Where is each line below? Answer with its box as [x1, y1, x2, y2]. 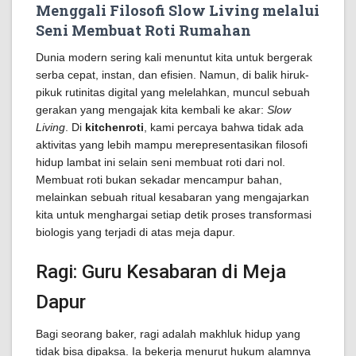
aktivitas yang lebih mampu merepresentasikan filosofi [36, 138, 308, 151]
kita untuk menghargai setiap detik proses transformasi [36, 208, 311, 221]
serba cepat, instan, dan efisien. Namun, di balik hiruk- [36, 68, 309, 81]
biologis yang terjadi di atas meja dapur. [36, 226, 235, 238]
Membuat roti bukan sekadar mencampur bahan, [36, 173, 282, 186]
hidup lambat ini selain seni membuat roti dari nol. [36, 156, 285, 168]
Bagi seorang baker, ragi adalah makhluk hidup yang [36, 327, 300, 340]
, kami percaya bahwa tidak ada [144, 121, 304, 133]
